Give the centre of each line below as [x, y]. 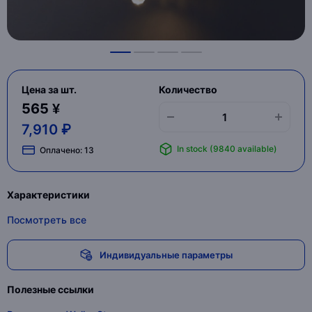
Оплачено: [62, 150]
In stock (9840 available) [227, 149]
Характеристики [48, 195]
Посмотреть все [47, 220]
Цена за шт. [49, 89]
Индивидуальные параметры [166, 255]
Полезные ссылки [50, 289]
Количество [188, 89]
